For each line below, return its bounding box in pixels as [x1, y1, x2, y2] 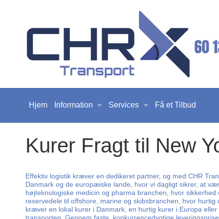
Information [54, 101, 93, 109]
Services [109, 101, 139, 109]
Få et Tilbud [154, 101, 196, 109]
